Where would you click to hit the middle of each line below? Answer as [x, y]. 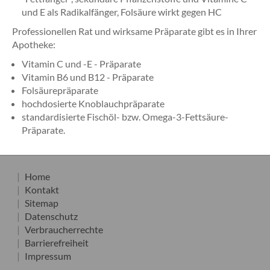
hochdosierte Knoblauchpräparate [93, 103]
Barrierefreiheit [57, 243]
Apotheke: [34, 44]
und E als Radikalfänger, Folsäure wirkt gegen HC [122, 12]
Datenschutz [51, 216]
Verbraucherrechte [64, 229]
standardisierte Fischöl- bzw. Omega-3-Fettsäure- [125, 117]
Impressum [48, 256]
